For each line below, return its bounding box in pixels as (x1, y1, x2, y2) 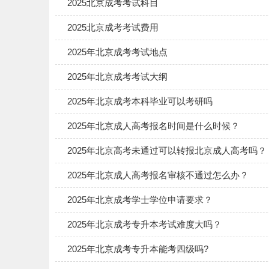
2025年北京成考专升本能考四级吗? (67, 244, 208, 255)
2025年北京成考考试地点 (67, 47, 168, 58)
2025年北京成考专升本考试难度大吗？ (67, 219, 222, 230)
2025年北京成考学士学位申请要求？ (67, 195, 213, 205)
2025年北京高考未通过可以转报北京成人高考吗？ (67, 145, 267, 156)
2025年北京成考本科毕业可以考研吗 (67, 96, 213, 107)
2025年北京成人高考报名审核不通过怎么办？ (67, 170, 249, 181)
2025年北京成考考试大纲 (67, 71, 168, 82)
